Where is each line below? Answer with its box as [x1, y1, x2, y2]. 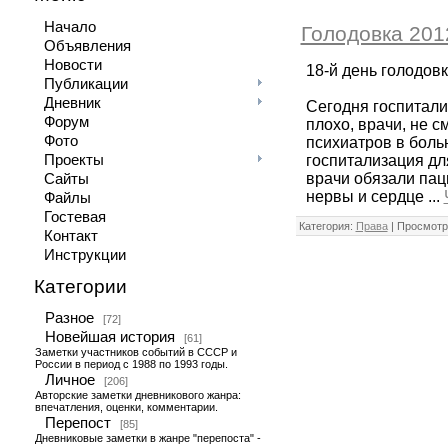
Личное [44, 372, 95, 388]
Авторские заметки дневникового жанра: [34, 389, 241, 401]
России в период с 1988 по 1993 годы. [34, 358, 228, 370]
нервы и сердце [305, 188, 428, 205]
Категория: [298, 220, 356, 232]
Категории [33, 276, 127, 297]
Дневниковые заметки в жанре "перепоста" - [34, 432, 261, 444]
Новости [43, 57, 102, 73]
